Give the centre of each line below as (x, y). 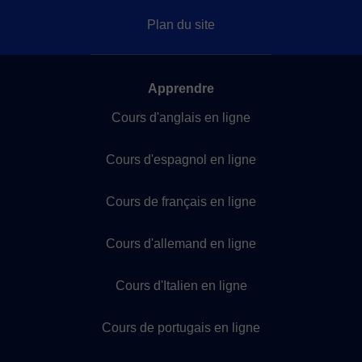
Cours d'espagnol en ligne (181, 160)
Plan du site (181, 25)
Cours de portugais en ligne (181, 328)
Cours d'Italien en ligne (181, 286)
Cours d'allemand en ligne (181, 244)
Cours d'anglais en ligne (181, 118)
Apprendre (181, 88)
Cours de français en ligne (181, 202)
